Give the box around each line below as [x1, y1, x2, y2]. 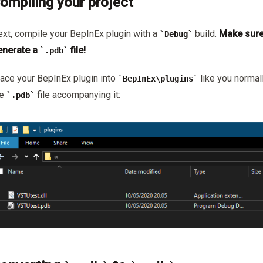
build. [193, 28, 219, 40]
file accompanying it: [35, 89, 120, 101]
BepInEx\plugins [123, 74, 193, 84]
